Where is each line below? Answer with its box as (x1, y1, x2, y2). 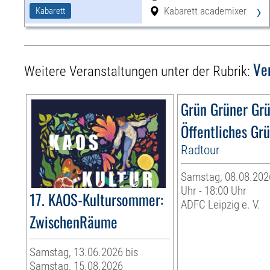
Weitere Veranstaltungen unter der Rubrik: (24, 63, 254, 80)
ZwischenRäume (30, 210, 118, 233)
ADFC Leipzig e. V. (181, 198, 261, 212)
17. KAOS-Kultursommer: (30, 188, 164, 211)
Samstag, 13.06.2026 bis (30, 245, 139, 260)
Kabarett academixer (163, 5, 246, 17)
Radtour (181, 142, 220, 158)
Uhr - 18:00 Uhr (181, 184, 247, 198)
